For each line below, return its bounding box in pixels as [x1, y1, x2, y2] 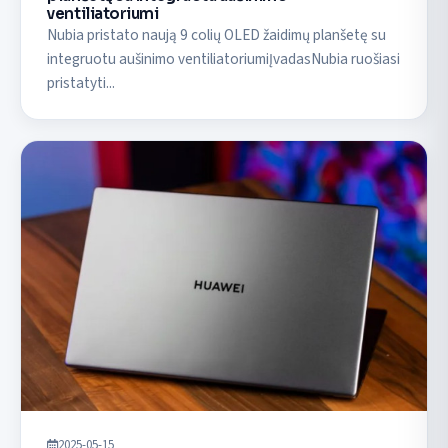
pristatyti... [47, 71, 116, 94]
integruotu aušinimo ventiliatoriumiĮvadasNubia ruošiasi [47, 47, 401, 70]
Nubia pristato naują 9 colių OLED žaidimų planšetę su [47, 23, 387, 46]
